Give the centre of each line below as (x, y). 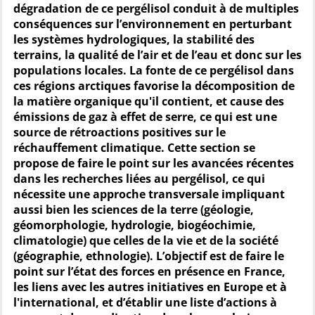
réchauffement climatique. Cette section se (134, 148)
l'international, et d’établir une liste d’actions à (145, 302)
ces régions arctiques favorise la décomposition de (154, 86)
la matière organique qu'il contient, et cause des (149, 101)
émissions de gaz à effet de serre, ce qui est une (145, 117)
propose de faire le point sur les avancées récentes (154, 163)
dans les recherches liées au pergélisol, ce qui (139, 179)
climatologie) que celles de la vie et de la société (146, 240)
